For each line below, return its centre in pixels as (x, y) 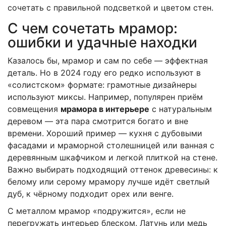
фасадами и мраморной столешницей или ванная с (111, 145)
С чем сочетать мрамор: (93, 28)
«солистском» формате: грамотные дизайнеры (102, 84)
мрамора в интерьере (105, 109)
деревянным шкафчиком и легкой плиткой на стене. (112, 157)
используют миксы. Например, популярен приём (105, 97)
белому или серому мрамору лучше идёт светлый (109, 181)
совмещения (34, 109)
